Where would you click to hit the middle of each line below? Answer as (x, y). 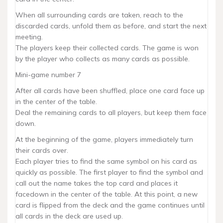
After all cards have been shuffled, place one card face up (110, 91)
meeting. (29, 37)
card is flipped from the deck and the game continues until (110, 205)
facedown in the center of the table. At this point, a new (107, 194)
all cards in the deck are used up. (69, 216)
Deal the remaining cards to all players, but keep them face (111, 112)
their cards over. (42, 150)
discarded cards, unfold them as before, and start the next (111, 26)
